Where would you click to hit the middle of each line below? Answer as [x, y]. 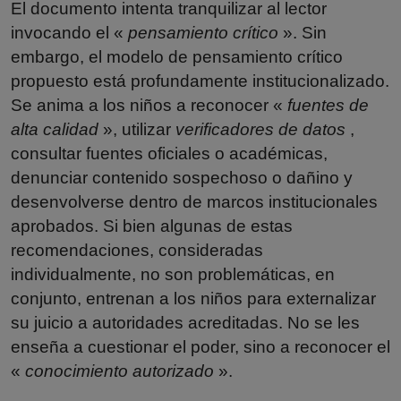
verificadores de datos [260, 129]
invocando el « [69, 32]
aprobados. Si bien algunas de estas [152, 226]
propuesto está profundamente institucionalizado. [200, 81]
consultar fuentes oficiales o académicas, [169, 153]
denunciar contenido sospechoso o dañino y [182, 177]
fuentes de [328, 105]
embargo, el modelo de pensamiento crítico [177, 56]
